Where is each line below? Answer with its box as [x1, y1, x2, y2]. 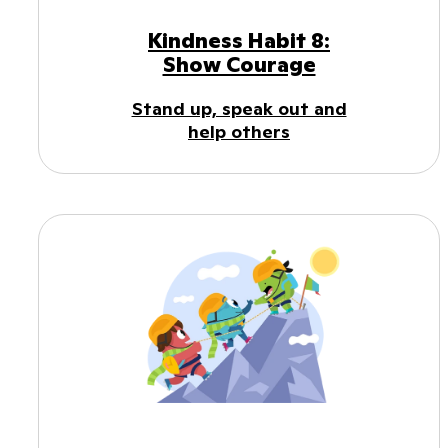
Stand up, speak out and [131, 96, 347, 120]
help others [188, 119, 290, 143]
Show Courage [162, 50, 316, 78]
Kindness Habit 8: [148, 26, 330, 54]
